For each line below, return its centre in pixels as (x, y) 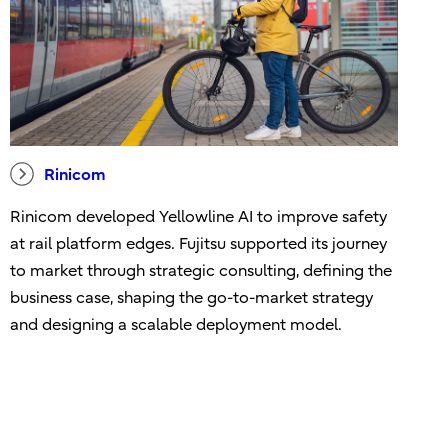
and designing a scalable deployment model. (175, 324)
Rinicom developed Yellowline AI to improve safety (198, 216)
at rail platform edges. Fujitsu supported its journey (198, 243)
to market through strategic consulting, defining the (200, 270)
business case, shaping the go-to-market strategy (191, 297)
